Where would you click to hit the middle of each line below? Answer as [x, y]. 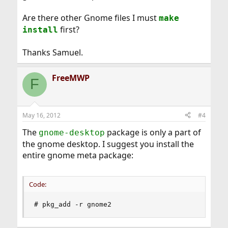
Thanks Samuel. [52, 52]
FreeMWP [70, 78]
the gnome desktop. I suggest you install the [108, 144]
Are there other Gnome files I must [90, 18]
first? [68, 29]
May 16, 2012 [41, 115]
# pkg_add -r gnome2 [73, 204]
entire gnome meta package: [78, 155]
